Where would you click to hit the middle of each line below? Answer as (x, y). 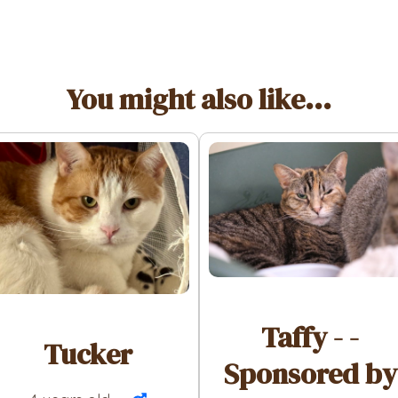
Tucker (88, 354)
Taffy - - (310, 338)
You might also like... (199, 99)
